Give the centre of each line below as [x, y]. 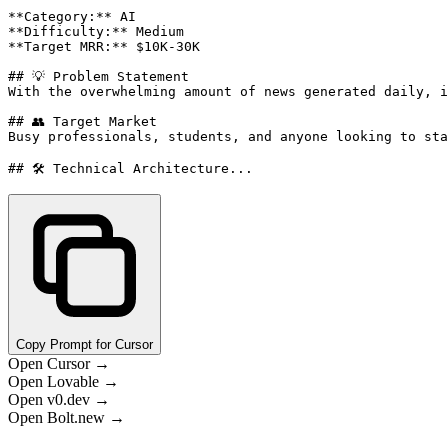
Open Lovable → [63, 382]
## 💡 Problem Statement [98, 77]
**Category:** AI [72, 17]
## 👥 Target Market [82, 122]
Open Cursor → [59, 364]
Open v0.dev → [59, 400]
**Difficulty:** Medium [96, 32]
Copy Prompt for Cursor [84, 345]
